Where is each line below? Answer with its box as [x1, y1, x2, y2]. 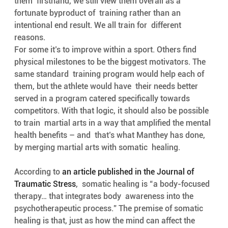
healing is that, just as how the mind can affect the [14, 216, 197, 226]
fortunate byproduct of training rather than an [14, 8, 183, 18]
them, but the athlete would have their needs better [14, 81, 200, 92]
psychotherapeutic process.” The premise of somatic [14, 204, 207, 214]
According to [14, 167, 62, 177]
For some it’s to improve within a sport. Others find [14, 45, 201, 55]
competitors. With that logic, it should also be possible [14, 106, 211, 116]
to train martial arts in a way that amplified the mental [14, 118, 213, 128]
